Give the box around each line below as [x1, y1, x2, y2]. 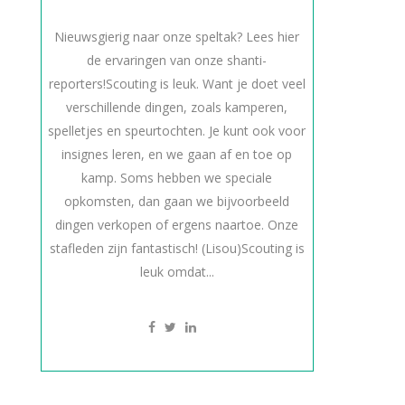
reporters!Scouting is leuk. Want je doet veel [48, 75, 306, 92]
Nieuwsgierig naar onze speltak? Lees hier [54, 28, 300, 45]
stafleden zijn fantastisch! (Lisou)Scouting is [49, 240, 305, 257]
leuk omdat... [139, 263, 214, 280]
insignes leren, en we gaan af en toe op [61, 146, 293, 163]
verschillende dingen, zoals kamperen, [66, 99, 288, 116]
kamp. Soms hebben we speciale [81, 169, 273, 186]
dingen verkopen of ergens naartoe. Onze [55, 216, 299, 233]
